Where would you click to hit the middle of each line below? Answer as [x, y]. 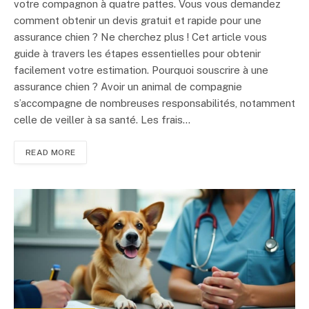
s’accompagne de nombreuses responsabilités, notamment [154, 103]
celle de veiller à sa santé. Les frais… [102, 119]
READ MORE [51, 152]
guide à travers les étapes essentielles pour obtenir [137, 53]
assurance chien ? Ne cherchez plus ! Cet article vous [140, 37]
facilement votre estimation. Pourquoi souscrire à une [141, 70]
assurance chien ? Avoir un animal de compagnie [128, 86]
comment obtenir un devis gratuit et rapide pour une [138, 20]
